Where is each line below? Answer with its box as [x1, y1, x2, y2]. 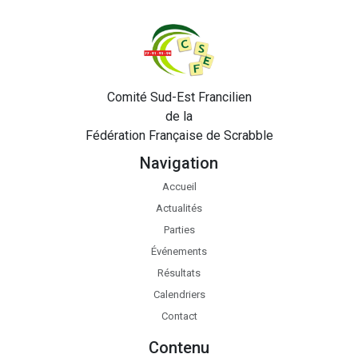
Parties [163, 223, 195, 236]
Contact [161, 309, 197, 322]
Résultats [157, 266, 201, 279]
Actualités [156, 201, 202, 214]
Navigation [140, 153, 218, 173]
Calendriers [153, 288, 205, 300]
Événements [151, 245, 207, 257]
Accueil [161, 180, 197, 193]
